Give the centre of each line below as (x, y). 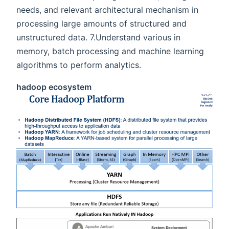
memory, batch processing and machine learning (110, 51)
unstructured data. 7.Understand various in (98, 38)
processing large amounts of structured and (101, 24)
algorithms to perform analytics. (79, 65)
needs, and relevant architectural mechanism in (107, 10)
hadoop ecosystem (54, 87)
